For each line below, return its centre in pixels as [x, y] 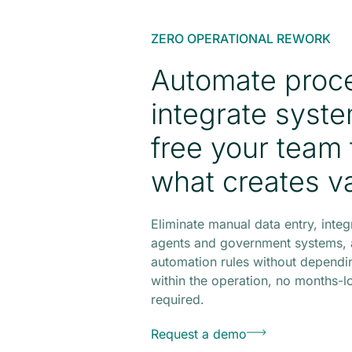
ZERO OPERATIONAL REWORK [240, 38]
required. [177, 299]
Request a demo [198, 334]
